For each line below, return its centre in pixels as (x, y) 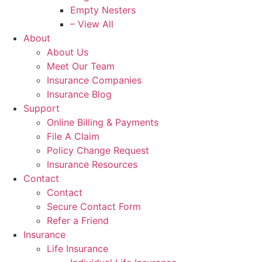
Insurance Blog (79, 94)
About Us (68, 52)
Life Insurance (77, 248)
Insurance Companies (94, 80)
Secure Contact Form (94, 206)
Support (42, 108)
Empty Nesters (103, 10)
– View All (92, 24)
